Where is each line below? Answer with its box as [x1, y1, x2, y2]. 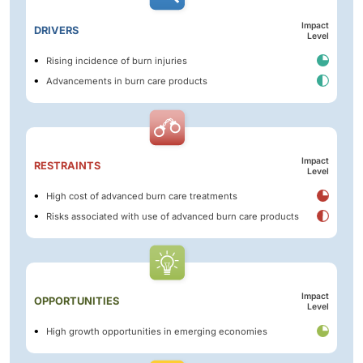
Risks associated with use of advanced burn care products [46, 210, 299, 222]
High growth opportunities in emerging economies [46, 325, 267, 337]
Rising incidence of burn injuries [46, 54, 187, 66]
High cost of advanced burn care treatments [46, 190, 237, 202]
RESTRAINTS [34, 160, 100, 173]
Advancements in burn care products [46, 75, 207, 87]
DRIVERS [34, 24, 79, 37]
